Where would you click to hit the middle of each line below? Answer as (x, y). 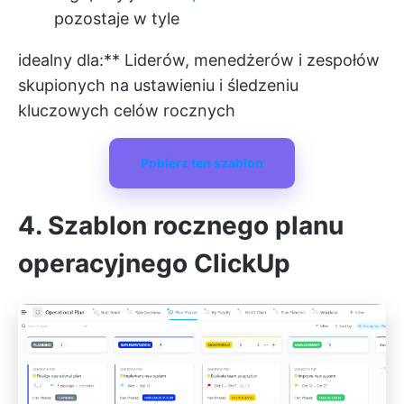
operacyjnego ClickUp (154, 264)
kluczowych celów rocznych (127, 111)
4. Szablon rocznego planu (181, 226)
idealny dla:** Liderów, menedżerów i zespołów (199, 60)
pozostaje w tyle (117, 19)
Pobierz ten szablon (202, 163)
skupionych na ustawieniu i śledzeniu (158, 86)
